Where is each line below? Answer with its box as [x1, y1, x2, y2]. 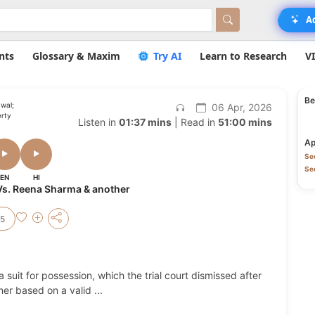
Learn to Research [199, 49, 287, 63]
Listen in [77, 116, 119, 128]
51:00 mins [217, 116, 272, 128]
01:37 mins [118, 116, 172, 128]
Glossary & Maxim [32, 49, 120, 63]
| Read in [171, 116, 218, 128]
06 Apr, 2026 [208, 101, 272, 113]
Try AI [150, 49, 181, 63]
